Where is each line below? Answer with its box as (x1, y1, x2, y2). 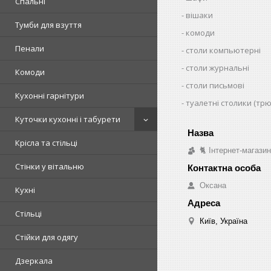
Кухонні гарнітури (15, 90, 84, 101)
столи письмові (186, 79, 245, 91)
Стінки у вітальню (15, 161, 84, 172)
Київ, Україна (200, 216, 247, 226)
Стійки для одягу (15, 232, 78, 243)
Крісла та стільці (15, 137, 77, 148)
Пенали (15, 43, 44, 54)
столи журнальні (186, 62, 250, 73)
